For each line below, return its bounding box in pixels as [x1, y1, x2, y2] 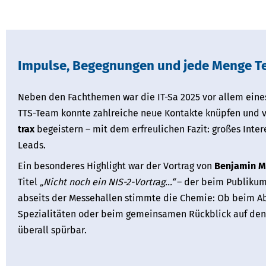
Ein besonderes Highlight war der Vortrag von [18, 160, 214, 172]
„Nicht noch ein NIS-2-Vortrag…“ [40, 176, 175, 188]
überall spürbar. [18, 224, 87, 236]
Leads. [18, 140, 46, 151]
